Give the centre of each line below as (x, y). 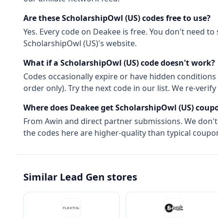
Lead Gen (82, 177)
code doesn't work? (177, 63)
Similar (42, 177)
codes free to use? (175, 18)
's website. (118, 43)
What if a (42, 63)
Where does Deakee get (69, 108)
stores (121, 177)
